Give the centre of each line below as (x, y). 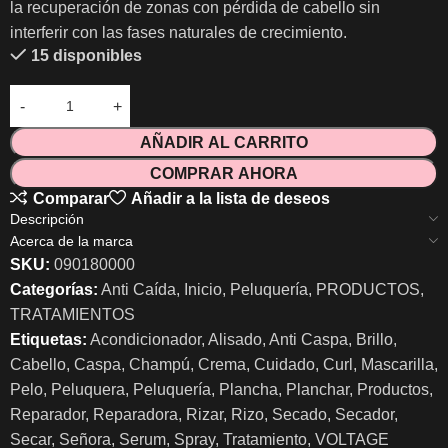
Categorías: (54, 289)
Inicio (203, 289)
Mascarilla (397, 364)
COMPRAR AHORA (224, 173)
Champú (159, 364)
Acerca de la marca (71, 241)
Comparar (70, 198)
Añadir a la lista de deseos (230, 198)
